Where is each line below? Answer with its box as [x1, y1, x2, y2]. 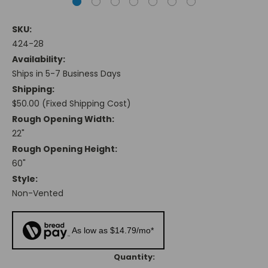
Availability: [12, 53, 65, 66]
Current [12, 251, 45, 263]
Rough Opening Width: [12, 113, 114, 126]
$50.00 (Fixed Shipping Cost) [12, 98, 131, 110]
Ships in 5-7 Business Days [12, 68, 121, 80]
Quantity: [113, 251, 155, 263]
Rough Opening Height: [12, 143, 117, 156]
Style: [12, 173, 38, 185]
